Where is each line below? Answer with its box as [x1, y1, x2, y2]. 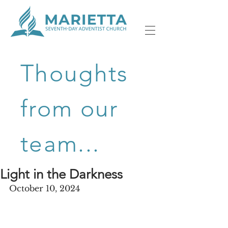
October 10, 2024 [9, 183, 80, 193]
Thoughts [20, 59, 129, 88]
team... [20, 129, 100, 158]
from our [20, 94, 119, 123]
